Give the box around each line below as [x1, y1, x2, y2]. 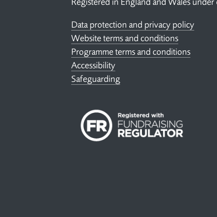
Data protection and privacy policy [71, 19, 194, 30]
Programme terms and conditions [71, 46, 190, 57]
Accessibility [71, 60, 115, 71]
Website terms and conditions [71, 32, 178, 44]
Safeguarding [71, 73, 120, 84]
